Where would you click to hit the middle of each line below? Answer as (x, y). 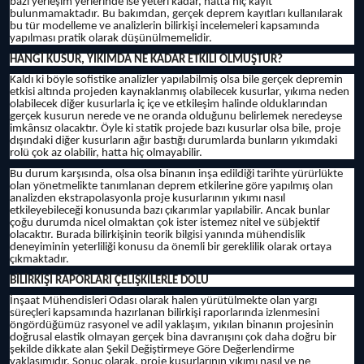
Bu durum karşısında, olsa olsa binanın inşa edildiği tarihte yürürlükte (176, 175)
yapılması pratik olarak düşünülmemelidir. (111, 39)
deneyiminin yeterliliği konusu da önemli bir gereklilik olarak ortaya (171, 248)
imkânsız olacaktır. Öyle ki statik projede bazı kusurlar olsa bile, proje (175, 129)
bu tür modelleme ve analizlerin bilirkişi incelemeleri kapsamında (165, 27)
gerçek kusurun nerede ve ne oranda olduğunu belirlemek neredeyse (176, 117)
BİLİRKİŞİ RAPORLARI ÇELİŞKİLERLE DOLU (109, 280)
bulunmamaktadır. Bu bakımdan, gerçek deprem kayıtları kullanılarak (176, 15)
